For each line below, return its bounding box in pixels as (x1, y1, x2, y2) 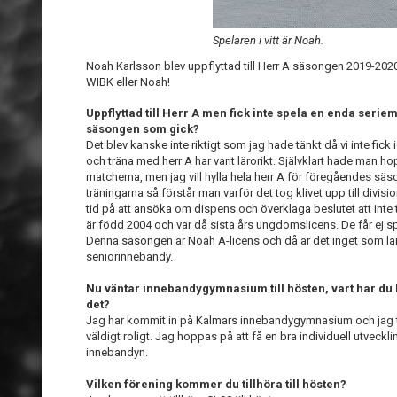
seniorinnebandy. (86, 250, 173, 263)
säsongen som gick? (86, 122, 199, 136)
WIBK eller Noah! (86, 75, 170, 89)
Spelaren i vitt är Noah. (213, 34, 324, 47)
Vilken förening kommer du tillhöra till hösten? (86, 378, 346, 391)
